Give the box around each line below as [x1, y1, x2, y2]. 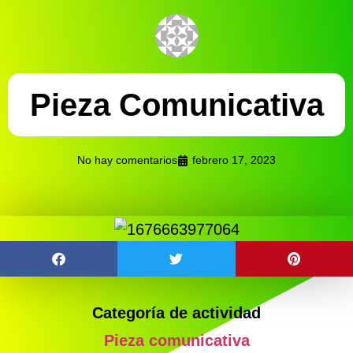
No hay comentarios [77, 154, 177, 166]
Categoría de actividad [92, 303, 261, 321]
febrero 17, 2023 [192, 154, 276, 166]
